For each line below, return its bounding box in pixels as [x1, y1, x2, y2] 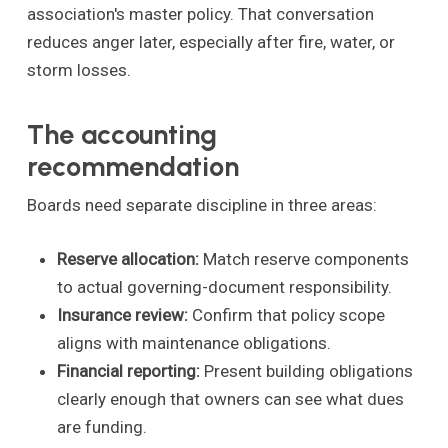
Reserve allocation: [56, 248, 199, 269]
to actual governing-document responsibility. [56, 276, 392, 297]
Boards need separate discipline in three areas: [26, 195, 377, 216]
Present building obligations [199, 360, 413, 381]
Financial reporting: [56, 360, 200, 381]
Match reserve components [198, 248, 409, 269]
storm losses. [26, 59, 131, 80]
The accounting [26, 118, 217, 152]
